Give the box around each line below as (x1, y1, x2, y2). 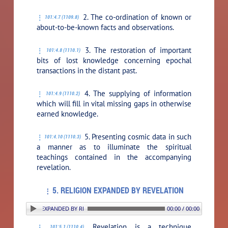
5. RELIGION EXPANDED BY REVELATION (52, 184, 184, 196)
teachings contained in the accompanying (37, 152, 191, 162)
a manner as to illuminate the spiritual (37, 141, 191, 152)
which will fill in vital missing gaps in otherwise (37, 98, 191, 108)
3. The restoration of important (81, 45, 191, 55)
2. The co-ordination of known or (80, 12, 191, 22)
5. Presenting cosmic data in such (82, 131, 191, 141)
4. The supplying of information (81, 88, 191, 98)
